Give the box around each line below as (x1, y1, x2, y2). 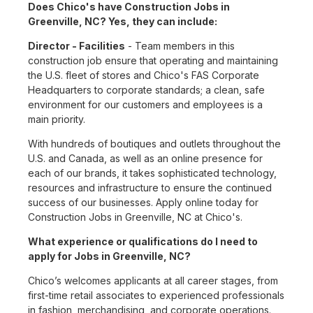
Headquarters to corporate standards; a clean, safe (28, 84, 265, 96)
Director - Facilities (28, 40, 125, 52)
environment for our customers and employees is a (28, 99, 263, 111)
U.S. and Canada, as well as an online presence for (28, 152, 263, 165)
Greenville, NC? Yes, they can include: (28, 15, 217, 28)
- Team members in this (125, 40, 235, 52)
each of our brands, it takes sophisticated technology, (28, 167, 277, 180)
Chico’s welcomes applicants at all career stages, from (28, 275, 278, 287)
